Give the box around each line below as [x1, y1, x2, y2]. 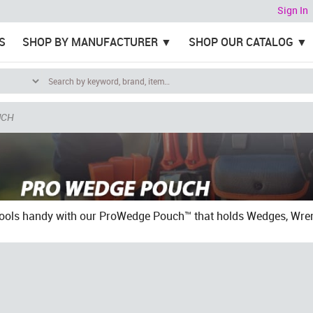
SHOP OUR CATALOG [188, 34, 293, 50]
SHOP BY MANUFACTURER [22, 34, 158, 50]
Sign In [277, 3, 308, 17]
